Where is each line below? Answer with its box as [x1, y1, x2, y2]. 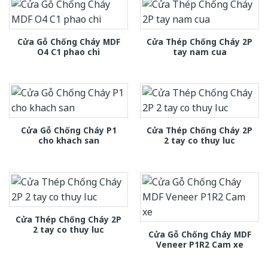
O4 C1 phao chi [37, 45, 100, 57]
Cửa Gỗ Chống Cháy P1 [20, 124, 117, 136]
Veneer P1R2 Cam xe [156, 238, 243, 250]
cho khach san [38, 135, 99, 147]
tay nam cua [172, 45, 227, 57]
